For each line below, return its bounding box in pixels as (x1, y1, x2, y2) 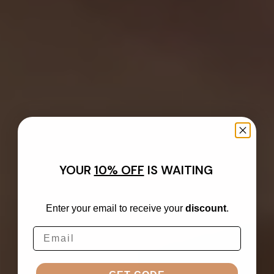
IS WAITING (144, 161, 213, 178)
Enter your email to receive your (45, 202, 185, 213)
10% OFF (94, 161, 144, 178)
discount (185, 202, 226, 213)
